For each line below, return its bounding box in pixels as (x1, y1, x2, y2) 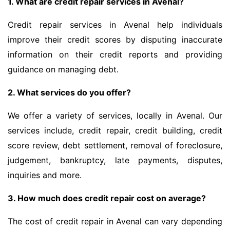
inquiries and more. (8, 170, 82, 181)
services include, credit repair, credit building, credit (8, 125, 222, 136)
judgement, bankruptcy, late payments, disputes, (8, 155, 222, 166)
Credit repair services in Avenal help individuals (8, 20, 222, 30)
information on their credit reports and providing (8, 49, 222, 60)
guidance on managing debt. (8, 64, 119, 75)
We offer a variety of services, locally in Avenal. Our (8, 110, 222, 121)
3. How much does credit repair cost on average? (8, 193, 206, 204)
